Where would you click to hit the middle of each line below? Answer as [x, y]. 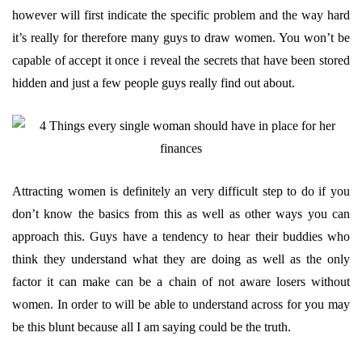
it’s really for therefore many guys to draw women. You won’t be [181, 38]
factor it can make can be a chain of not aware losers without [181, 282]
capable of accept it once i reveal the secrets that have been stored [181, 60]
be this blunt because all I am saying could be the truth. [152, 327]
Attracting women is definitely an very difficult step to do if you [181, 191]
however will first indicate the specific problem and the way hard [181, 15]
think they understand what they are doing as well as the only [181, 259]
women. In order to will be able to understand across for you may [181, 304]
